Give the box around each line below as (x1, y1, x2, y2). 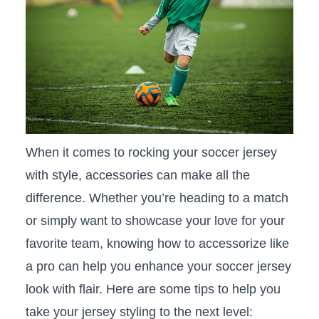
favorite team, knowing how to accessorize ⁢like (25, 236, 289, 251)
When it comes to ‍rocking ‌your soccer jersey (25, 145, 277, 160)
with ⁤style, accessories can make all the (25, 168, 250, 183)
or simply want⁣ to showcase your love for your (25, 214, 285, 229)
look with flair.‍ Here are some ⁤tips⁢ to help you (25, 282, 281, 297)
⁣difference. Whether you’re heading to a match (25, 191, 288, 206)
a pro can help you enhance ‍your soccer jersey (25, 259, 291, 274)
